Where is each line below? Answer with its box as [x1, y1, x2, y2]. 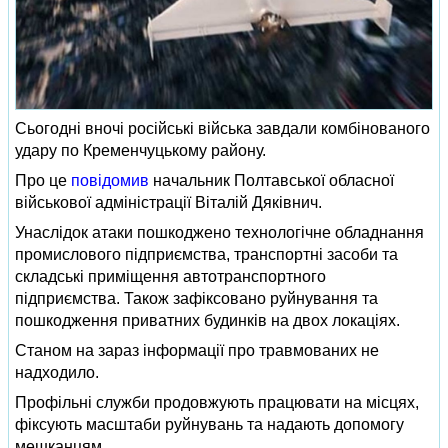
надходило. [15, 363, 99, 381]
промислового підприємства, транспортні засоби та [15, 245, 398, 263]
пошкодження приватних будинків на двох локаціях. [15, 311, 400, 329]
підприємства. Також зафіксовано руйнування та [15, 289, 378, 307]
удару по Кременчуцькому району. [15, 141, 266, 159]
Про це [15, 171, 71, 189]
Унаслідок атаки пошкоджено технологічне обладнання [15, 223, 424, 241]
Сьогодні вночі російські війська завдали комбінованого [15, 119, 430, 137]
